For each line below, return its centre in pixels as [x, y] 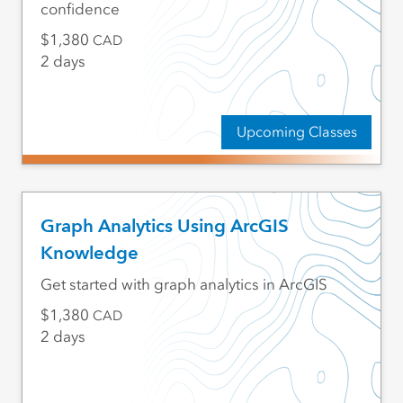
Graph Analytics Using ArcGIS [164, 226]
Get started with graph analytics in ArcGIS [184, 285]
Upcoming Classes [296, 131]
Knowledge [89, 253]
